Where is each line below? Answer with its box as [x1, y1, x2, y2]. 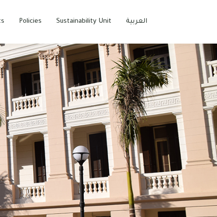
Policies [19, 18, 42, 25]
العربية [126, 18, 147, 25]
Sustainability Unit [56, 18, 111, 25]
